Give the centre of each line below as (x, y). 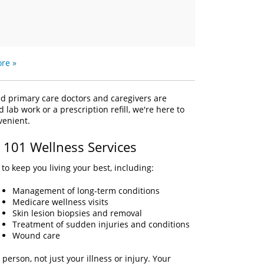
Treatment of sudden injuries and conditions (101, 224)
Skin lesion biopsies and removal (77, 213)
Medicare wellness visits (60, 202)
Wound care (37, 235)
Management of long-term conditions (86, 191)
